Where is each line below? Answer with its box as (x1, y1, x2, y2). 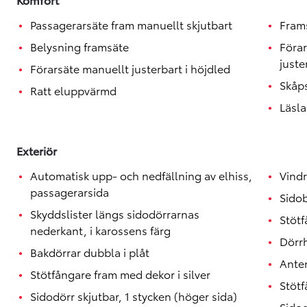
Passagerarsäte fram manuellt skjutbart (30, 16, 232, 32)
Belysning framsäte (30, 38, 129, 54)
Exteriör (16, 143, 57, 158)
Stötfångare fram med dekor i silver (30, 266, 210, 282)
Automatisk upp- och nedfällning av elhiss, (30, 167, 252, 183)
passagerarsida (30, 184, 109, 199)
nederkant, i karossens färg (30, 222, 171, 238)
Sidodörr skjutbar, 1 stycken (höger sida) (30, 288, 237, 304)
